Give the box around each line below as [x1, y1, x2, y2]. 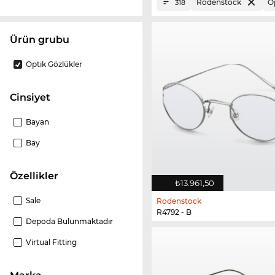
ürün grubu [18, 34, 69, 46]
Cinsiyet [17, 91, 50, 104]
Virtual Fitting [26, 238, 77, 247]
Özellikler [18, 170, 58, 182]
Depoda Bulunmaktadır [26, 217, 113, 227]
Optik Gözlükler [26, 60, 82, 69]
